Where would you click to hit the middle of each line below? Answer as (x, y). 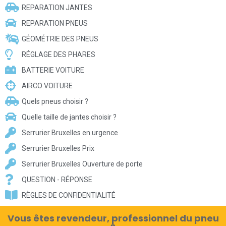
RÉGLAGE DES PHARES (58, 54)
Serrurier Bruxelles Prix (58, 148)
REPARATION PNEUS (54, 23)
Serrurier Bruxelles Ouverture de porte (82, 164)
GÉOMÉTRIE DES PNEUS (60, 39)
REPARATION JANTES (57, 7)
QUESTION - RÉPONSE (57, 179)
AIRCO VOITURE (47, 86)
